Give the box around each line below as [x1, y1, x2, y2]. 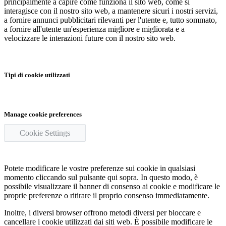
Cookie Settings [20, 129, 70, 138]
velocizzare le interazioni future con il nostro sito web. [4, 33, 176, 42]
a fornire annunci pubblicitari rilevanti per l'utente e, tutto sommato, [4, 15, 217, 24]
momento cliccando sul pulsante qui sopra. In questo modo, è [4, 173, 198, 182]
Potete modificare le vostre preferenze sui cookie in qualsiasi [4, 164, 195, 173]
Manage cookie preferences [4, 110, 82, 119]
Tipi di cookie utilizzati [4, 71, 70, 79]
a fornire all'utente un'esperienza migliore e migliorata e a [4, 24, 185, 33]
